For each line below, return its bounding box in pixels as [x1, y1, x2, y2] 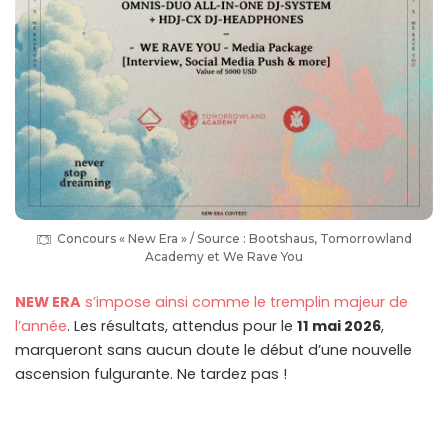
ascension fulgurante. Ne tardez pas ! [15, 364, 287, 385]
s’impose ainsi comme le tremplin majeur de [81, 292, 408, 313]
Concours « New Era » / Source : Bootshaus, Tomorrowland [57, 231, 412, 247]
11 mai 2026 [297, 316, 381, 337]
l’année [15, 316, 67, 337]
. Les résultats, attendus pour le [67, 316, 297, 337]
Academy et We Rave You [145, 249, 303, 265]
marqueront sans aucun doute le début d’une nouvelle [15, 340, 412, 361]
